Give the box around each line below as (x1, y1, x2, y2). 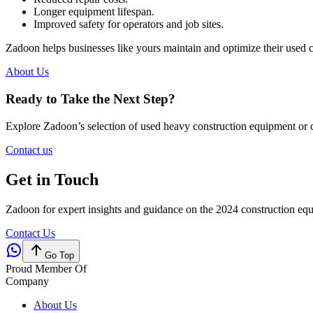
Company (6, 275, 49, 287)
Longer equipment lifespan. (34, 6, 154, 18)
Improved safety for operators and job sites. (34, 18, 224, 31)
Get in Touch (6, 170, 99, 189)
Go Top (45, 249, 74, 261)
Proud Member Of (6, 262, 87, 275)
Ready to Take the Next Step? (6, 91, 175, 106)
